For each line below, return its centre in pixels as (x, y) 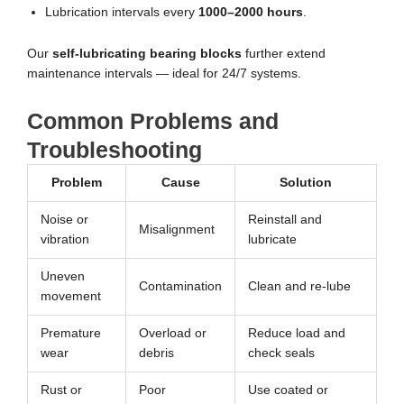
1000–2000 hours (251, 13)
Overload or (172, 334)
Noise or (64, 220)
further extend (284, 54)
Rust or (61, 390)
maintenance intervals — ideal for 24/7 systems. (164, 74)
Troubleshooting (115, 150)
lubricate (272, 240)
